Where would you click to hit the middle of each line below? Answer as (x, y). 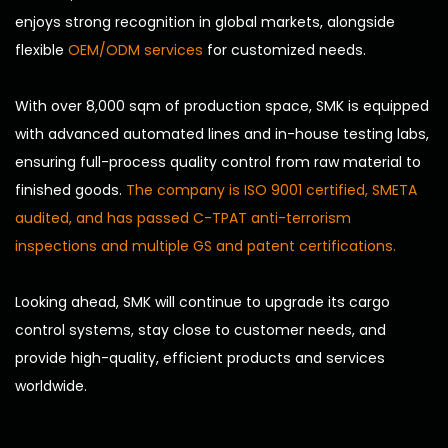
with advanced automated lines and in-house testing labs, (222, 134)
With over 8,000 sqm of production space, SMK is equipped (222, 106)
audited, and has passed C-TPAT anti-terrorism (183, 218)
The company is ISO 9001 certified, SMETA (271, 190)
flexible (41, 50)
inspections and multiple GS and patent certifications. (205, 246)
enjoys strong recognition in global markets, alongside (205, 22)
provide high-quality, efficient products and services (200, 358)
